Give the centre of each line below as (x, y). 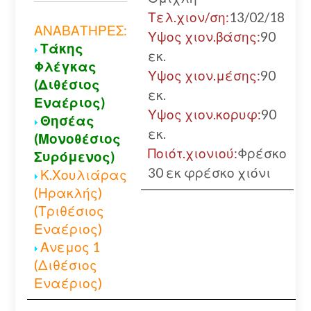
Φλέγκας (65, 67)
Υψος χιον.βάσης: (204, 37)
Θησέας (67, 121)
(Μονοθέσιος (77, 139)
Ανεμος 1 (70, 247)
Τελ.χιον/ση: (188, 17)
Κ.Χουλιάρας (83, 175)
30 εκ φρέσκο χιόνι (209, 173)
